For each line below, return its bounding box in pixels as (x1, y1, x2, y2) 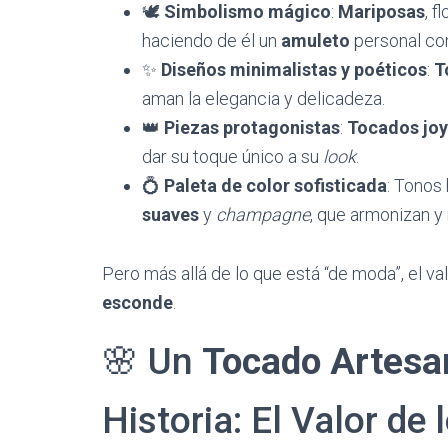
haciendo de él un (142, 30, 281, 51)
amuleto (281, 30, 350, 51)
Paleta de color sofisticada (164, 175, 387, 196)
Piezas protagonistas (164, 117, 340, 138)
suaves (142, 204, 199, 225)
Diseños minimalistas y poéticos (161, 59, 427, 80)
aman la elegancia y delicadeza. (142, 88, 385, 109)
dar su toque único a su (142, 146, 323, 167)
